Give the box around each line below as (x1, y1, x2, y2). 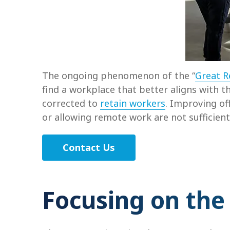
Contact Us (63, 141, 115, 154)
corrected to (42, 97, 100, 109)
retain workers (100, 97, 165, 109)
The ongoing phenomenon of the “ (42, 69, 195, 82)
